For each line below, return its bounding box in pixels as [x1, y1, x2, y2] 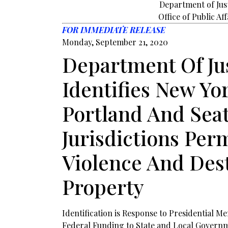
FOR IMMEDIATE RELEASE [62, 24, 165, 35]
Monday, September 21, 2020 [62, 37, 168, 47]
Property [62, 173, 144, 200]
